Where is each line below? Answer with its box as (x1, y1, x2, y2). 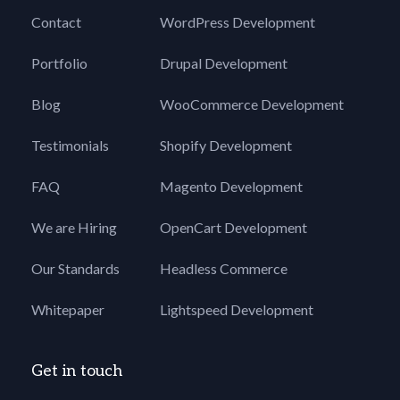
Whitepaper (31, 301, 104, 319)
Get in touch (31, 362, 122, 381)
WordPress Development (160, 13, 315, 31)
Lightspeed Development (160, 301, 313, 319)
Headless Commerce (160, 260, 287, 278)
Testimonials (31, 137, 109, 154)
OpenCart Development (160, 219, 307, 237)
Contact (31, 13, 81, 31)
